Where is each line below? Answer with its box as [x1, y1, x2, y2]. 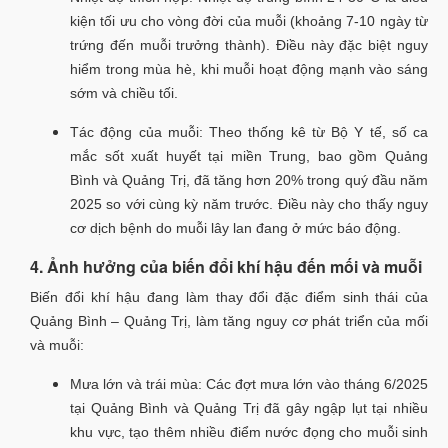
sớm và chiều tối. [70, 84, 178, 101]
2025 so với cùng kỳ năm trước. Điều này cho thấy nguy [70, 195, 428, 212]
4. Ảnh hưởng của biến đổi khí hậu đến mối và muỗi [30, 254, 426, 278]
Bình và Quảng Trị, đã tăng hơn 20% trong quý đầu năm [70, 171, 428, 188]
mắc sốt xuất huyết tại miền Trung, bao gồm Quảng [70, 147, 428, 164]
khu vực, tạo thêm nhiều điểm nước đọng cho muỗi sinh [70, 423, 428, 440]
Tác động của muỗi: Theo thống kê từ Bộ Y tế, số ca [70, 123, 428, 140]
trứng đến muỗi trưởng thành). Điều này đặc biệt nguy [70, 36, 428, 53]
